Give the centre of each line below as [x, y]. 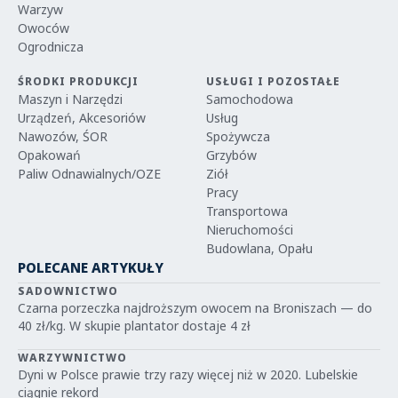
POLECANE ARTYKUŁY [91, 267]
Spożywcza [238, 136]
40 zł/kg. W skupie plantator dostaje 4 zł [134, 326]
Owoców [44, 28]
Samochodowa [250, 99]
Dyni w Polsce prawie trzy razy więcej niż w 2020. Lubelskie [188, 374]
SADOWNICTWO [68, 291]
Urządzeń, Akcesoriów [82, 118]
